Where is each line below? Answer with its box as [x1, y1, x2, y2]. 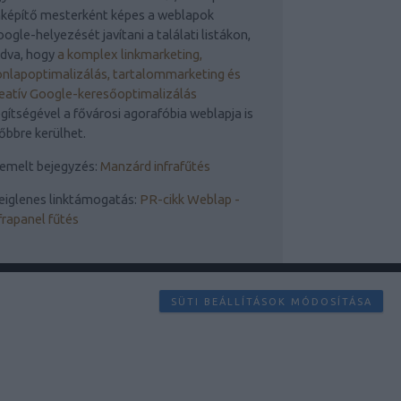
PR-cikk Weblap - [139, 191, 240, 207]
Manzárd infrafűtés [99, 158, 210, 174]
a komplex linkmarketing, [56, 47, 202, 63]
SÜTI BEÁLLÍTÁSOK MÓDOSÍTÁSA [170, 295, 372, 307]
